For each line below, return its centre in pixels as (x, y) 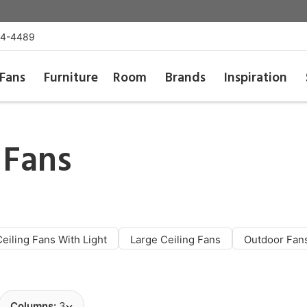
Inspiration (256, 78)
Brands (186, 78)
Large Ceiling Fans (175, 240)
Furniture (71, 78)
